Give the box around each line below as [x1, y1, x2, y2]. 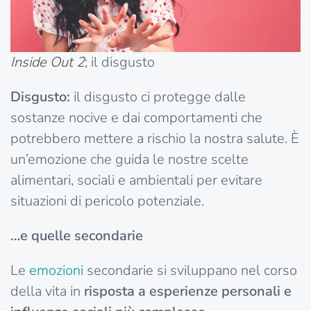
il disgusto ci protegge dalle [70, 87, 246, 106]
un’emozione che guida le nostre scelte [10, 149, 249, 169]
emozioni [29, 260, 83, 280]
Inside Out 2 [10, 52, 85, 72]
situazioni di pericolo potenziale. [10, 191, 204, 210]
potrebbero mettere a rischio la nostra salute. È [10, 128, 299, 148]
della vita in [10, 281, 84, 301]
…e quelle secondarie [10, 226, 143, 245]
